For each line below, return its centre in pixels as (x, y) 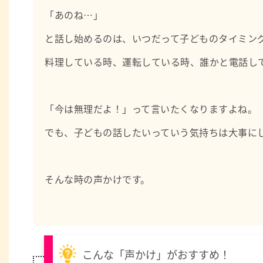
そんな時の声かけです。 (97, 179)
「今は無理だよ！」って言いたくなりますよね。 (151, 109)
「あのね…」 (74, 15)
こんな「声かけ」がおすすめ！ (156, 254)
